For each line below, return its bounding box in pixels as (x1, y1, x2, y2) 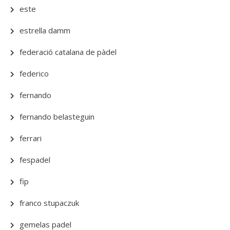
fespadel (20, 155, 50, 165)
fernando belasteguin (20, 111, 94, 122)
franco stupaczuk (20, 198, 79, 208)
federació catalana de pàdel (20, 47, 117, 57)
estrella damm (20, 25, 70, 35)
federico (20, 68, 49, 79)
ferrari (20, 133, 42, 143)
